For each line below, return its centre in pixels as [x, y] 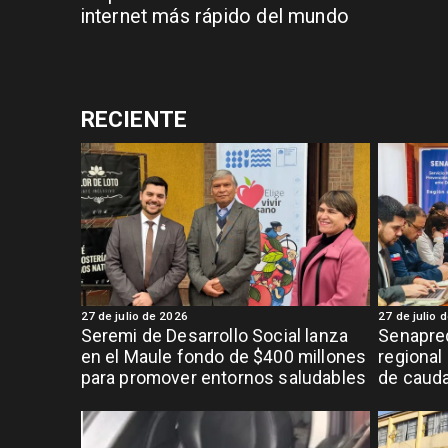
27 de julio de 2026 [134, 315]
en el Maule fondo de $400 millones [223, 357]
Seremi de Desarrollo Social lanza [214, 336]
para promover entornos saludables [223, 378]
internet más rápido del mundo [214, 16]
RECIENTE [134, 120]
